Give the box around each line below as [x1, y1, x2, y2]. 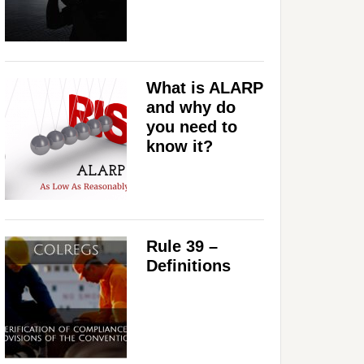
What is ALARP [146, 78, 263, 97]
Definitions [146, 256, 231, 275]
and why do [146, 97, 236, 116]
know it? [146, 136, 213, 155]
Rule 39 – [146, 236, 218, 255]
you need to [146, 117, 237, 136]
